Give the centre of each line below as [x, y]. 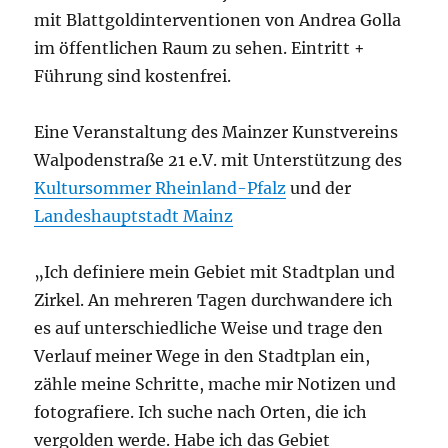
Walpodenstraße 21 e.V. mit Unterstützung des [218, 160]
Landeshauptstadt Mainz [134, 216]
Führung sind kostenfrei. [133, 76]
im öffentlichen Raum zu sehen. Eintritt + [200, 48]
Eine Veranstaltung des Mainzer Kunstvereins [216, 132]
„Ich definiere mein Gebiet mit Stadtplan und [215, 272]
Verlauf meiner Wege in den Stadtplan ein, [202, 356]
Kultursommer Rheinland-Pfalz [160, 188]
